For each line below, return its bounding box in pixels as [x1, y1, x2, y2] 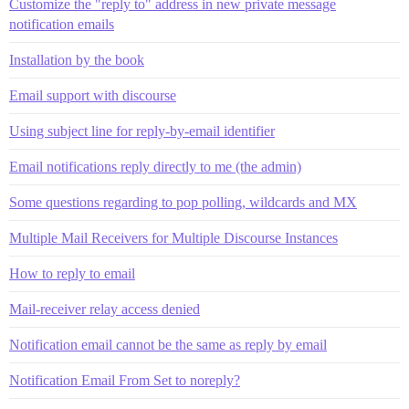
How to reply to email [9, 266, 135, 282]
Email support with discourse [9, 88, 176, 104]
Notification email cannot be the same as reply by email [9, 337, 327, 353]
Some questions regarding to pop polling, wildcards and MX [9, 194, 357, 211]
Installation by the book [9, 52, 144, 68]
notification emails [9, 16, 114, 33]
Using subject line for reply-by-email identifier [9, 123, 275, 140]
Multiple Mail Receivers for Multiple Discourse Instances [9, 230, 338, 246]
